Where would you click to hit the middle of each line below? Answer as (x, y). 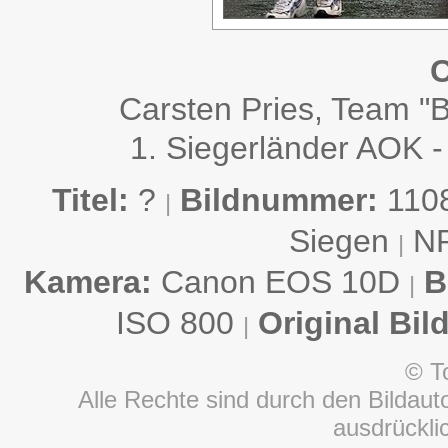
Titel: (90, 200)
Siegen (343, 241)
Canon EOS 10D (280, 282)
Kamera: (87, 282)
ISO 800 (179, 323)
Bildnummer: (278, 200)
